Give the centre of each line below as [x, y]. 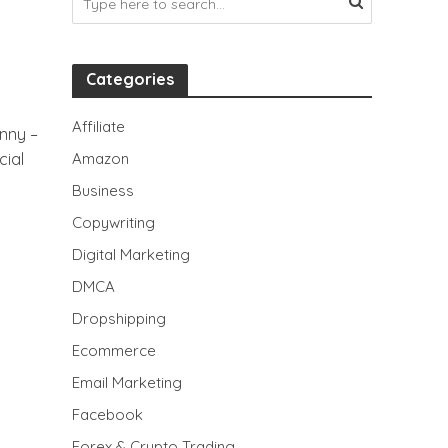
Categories [130, 79]
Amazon [101, 158]
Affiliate [99, 126]
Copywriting [114, 222]
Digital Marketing [131, 254]
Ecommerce [114, 350]
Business [103, 190]
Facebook [108, 414]
